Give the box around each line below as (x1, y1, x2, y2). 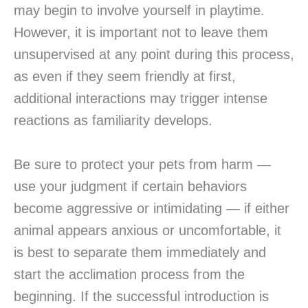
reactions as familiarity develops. (14, 113, 212, 129)
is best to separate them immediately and (14, 245, 266, 261)
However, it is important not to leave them (14, 25, 268, 41)
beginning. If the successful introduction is (14, 289, 269, 305)
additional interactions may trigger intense (14, 91, 267, 107)
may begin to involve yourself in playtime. (14, 3, 265, 19)
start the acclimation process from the (14, 267, 245, 283)
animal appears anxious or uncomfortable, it (14, 223, 281, 239)
